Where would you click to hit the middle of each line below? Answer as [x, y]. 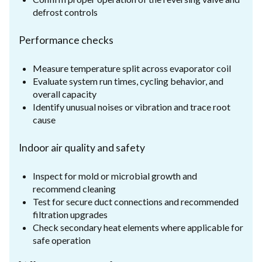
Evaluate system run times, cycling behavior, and [128, 81]
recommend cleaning [74, 188]
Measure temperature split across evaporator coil [132, 68]
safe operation [62, 240]
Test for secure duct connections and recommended [136, 201]
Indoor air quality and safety [82, 147]
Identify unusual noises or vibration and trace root [132, 106]
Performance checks [66, 40]
